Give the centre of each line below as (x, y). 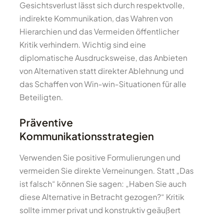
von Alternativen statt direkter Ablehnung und (102, 71)
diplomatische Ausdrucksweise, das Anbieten (103, 58)
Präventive (46, 123)
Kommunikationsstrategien (87, 136)
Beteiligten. (41, 97)
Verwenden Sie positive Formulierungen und (100, 158)
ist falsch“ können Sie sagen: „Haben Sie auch (103, 184)
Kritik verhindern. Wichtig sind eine (83, 45)
